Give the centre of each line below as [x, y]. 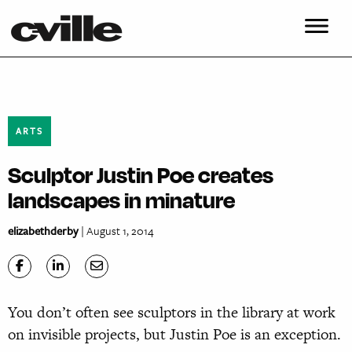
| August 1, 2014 [116, 231]
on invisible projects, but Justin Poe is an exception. [174, 335]
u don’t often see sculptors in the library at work [180, 313]
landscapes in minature [121, 200]
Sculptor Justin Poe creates [141, 175]
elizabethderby [43, 231]
